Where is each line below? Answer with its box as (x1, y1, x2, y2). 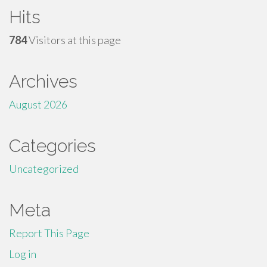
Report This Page (9, 226, 89, 240)
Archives (9, 71, 77, 92)
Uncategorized (9, 162, 79, 175)
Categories (9, 135, 96, 156)
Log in (9, 247, 36, 260)
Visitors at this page (27, 33, 121, 46)
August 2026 (9, 98, 67, 111)
